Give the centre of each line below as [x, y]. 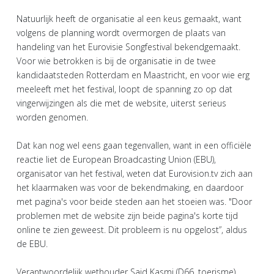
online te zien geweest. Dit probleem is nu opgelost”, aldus [132, 230]
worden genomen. [52, 117]
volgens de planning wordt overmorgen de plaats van [121, 33]
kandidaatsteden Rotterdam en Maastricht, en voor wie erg [133, 75]
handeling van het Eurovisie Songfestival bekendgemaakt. [128, 47]
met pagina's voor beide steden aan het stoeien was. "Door [134, 202]
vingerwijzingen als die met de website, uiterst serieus [121, 103]
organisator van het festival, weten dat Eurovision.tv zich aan [135, 173]
